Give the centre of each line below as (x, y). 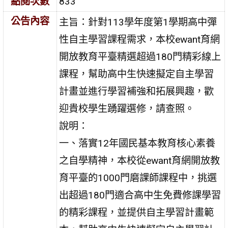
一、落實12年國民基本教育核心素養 (137, 143)
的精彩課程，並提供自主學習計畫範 (137, 212)
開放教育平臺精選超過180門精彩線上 (140, 56)
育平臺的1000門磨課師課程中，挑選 (138, 178)
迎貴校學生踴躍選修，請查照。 (127, 108)
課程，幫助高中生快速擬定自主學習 (137, 74)
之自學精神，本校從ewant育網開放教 (140, 160)
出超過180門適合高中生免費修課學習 (140, 195)
